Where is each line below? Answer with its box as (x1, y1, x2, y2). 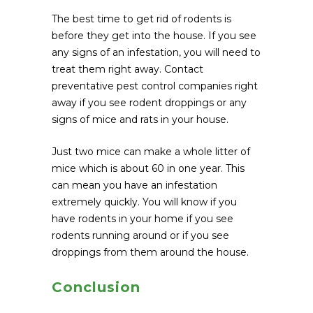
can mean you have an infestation (52, 178, 217, 191)
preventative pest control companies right (52, 79, 258, 92)
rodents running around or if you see (52, 228, 229, 242)
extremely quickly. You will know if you (52, 195, 237, 208)
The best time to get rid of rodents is (52, 12, 231, 25)
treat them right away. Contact (52, 62, 203, 75)
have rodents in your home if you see (52, 212, 233, 225)
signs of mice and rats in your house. (52, 112, 228, 126)
